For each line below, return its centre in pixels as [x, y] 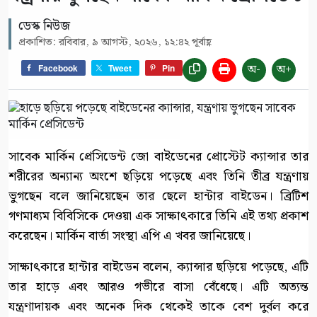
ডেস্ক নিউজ [44, 27]
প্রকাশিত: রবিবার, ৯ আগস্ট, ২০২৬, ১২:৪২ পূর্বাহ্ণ [115, 43]
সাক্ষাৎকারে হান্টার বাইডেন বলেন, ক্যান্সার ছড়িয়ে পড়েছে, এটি [158, 267]
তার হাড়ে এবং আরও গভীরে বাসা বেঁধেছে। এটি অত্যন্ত [158, 287]
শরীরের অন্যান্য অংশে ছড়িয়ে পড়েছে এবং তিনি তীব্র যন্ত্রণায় [158, 177]
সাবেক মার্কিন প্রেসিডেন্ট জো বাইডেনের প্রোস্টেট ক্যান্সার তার [158, 157]
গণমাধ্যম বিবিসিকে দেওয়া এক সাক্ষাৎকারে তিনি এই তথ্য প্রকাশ [158, 217]
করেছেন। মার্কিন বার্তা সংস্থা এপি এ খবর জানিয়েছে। [129, 236]
